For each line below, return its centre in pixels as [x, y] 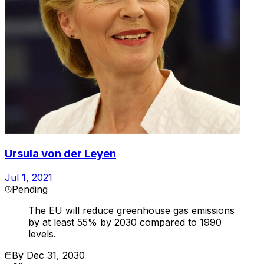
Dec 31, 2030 [56, 255]
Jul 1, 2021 [29, 178]
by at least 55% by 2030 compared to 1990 [125, 222]
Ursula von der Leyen [60, 154]
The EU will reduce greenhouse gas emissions [131, 211]
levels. [42, 234]
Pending [30, 189]
